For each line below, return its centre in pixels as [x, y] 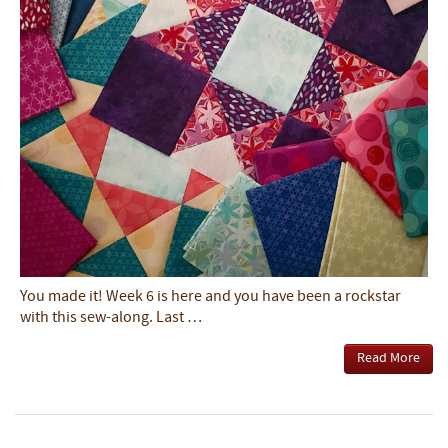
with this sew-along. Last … [111, 318]
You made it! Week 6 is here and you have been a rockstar [210, 297]
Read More [388, 359]
